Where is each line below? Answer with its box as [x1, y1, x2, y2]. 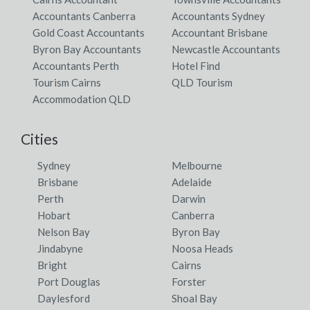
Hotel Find [172, 59, 220, 72]
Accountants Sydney [172, 9, 265, 22]
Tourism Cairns [32, 75, 101, 89]
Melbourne [172, 158, 222, 172]
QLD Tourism [172, 75, 232, 89]
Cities [21, 129, 58, 147]
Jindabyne [37, 241, 83, 255]
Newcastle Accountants [172, 42, 280, 55]
